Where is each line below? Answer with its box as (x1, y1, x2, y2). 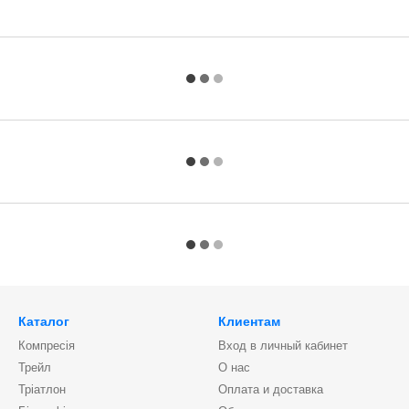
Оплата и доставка (218, 383, 323, 396)
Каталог (18, 314, 69, 329)
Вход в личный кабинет (218, 339, 348, 352)
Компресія (18, 339, 75, 352)
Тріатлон (18, 383, 66, 396)
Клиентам (218, 314, 280, 329)
